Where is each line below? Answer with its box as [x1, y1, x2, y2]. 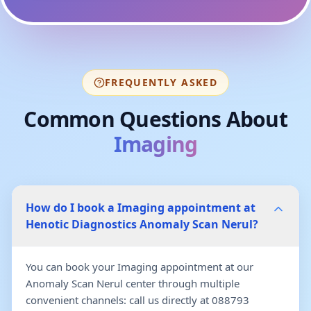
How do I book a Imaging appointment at [26, 200, 255, 215]
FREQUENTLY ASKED [104, 76, 218, 89]
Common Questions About [24, 105, 287, 133]
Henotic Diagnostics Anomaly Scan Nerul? [26, 217, 258, 232]
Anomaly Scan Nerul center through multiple [26, 276, 239, 290]
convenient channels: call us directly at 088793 [26, 293, 249, 307]
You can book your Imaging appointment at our [26, 260, 253, 274]
